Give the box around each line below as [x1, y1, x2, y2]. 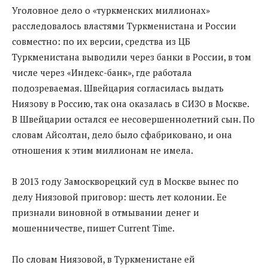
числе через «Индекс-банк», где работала [12, 66, 192, 78]
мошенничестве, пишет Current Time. [12, 221, 175, 234]
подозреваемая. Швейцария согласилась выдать [12, 81, 224, 94]
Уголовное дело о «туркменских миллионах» [12, 4, 210, 16]
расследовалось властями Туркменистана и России [12, 19, 236, 32]
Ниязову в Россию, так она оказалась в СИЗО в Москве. [12, 97, 249, 109]
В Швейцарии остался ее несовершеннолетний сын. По [12, 112, 255, 125]
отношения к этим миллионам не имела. [12, 144, 193, 156]
